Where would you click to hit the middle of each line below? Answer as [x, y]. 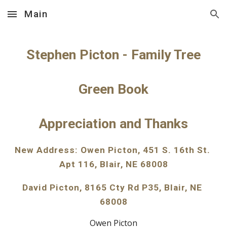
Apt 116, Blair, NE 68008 [113, 164]
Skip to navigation [187, 19]
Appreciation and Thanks [113, 124]
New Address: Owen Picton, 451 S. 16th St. [113, 150]
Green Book [113, 89]
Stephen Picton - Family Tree [113, 55]
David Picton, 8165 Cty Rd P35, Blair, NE [112, 187]
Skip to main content [44, 19]
